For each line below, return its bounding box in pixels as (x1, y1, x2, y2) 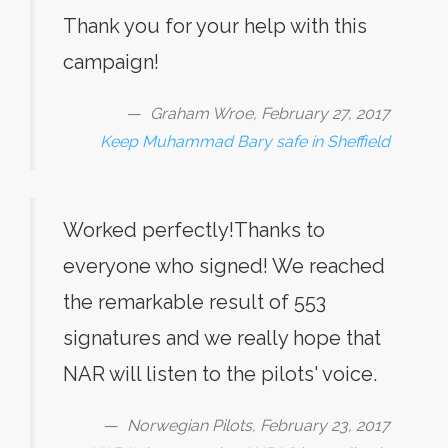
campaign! (63, 50, 159, 74)
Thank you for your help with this (63, 14, 367, 38)
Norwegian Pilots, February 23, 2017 (127, 416, 390, 435)
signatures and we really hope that (63, 326, 381, 350)
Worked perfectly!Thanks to (63, 218, 325, 242)
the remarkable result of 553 (63, 290, 326, 314)
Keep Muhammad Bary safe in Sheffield (100, 132, 390, 151)
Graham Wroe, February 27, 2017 (150, 104, 390, 123)
